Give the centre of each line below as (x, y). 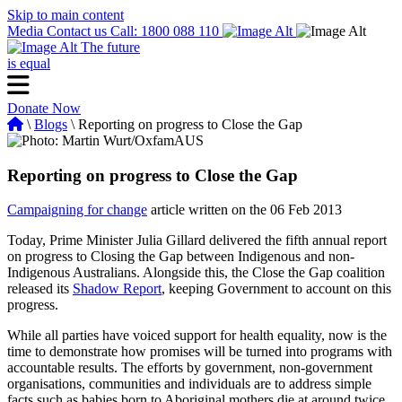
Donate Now (44, 108)
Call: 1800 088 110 (166, 31)
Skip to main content (66, 15)
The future (110, 47)
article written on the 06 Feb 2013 (245, 210)
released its (40, 289)
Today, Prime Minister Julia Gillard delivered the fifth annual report (197, 240)
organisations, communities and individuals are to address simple (189, 384)
